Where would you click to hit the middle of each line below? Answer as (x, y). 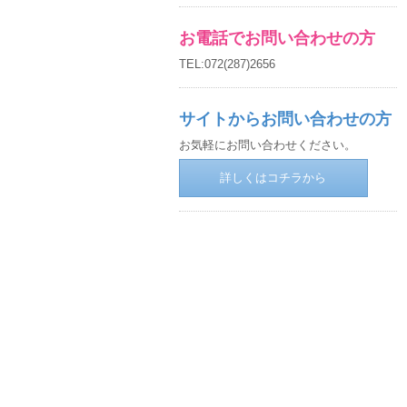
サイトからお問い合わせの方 (285, 119)
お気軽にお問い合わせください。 (267, 145)
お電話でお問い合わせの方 (277, 38)
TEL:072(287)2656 (227, 64)
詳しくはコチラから (273, 178)
